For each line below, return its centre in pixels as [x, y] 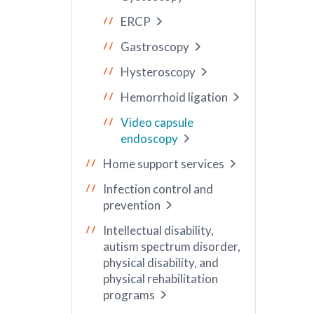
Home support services [164, 164]
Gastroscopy [155, 47]
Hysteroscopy [158, 72]
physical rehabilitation [161, 279]
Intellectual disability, [158, 230]
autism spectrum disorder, [172, 246]
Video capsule [157, 122]
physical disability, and [161, 262]
